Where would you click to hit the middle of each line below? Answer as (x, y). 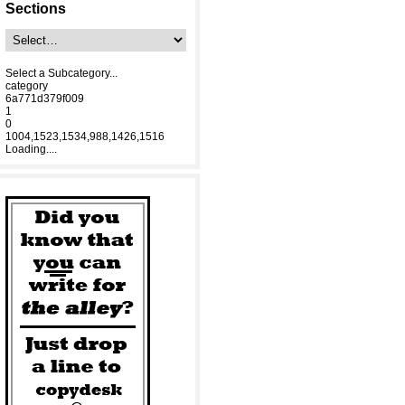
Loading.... (31, 149)
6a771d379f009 (45, 99)
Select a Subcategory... (61, 73)
